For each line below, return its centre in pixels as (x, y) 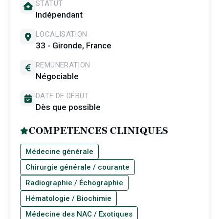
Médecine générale (59, 152)
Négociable (57, 76)
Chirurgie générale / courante (77, 167)
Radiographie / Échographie (74, 183)
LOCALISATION (62, 34)
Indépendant (59, 15)
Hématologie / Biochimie (68, 198)
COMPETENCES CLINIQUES (99, 131)
